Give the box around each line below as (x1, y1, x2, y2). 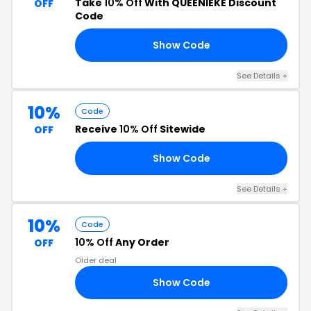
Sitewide (158, 122, 205, 136)
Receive (75, 122, 119, 136)
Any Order (113, 235, 169, 249)
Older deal (75, 255, 117, 266)
